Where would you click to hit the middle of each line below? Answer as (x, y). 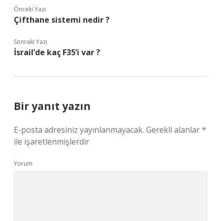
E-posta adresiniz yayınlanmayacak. (79, 130)
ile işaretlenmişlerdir (52, 142)
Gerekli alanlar (174, 130)
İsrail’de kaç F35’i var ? (57, 52)
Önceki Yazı (30, 9)
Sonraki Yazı (31, 42)
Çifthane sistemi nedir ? (62, 20)
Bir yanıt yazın (52, 106)
